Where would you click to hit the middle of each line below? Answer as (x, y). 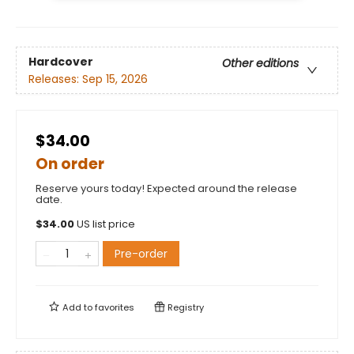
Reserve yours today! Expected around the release (166, 189)
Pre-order (141, 254)
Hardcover (61, 61)
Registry (185, 308)
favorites (115, 308)
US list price (106, 224)
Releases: (55, 79)
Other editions (260, 63)
